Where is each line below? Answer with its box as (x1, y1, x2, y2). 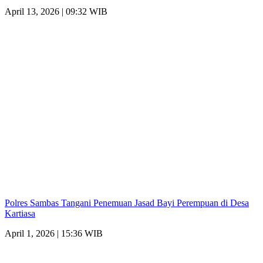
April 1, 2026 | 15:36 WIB (5, 228, 103, 238)
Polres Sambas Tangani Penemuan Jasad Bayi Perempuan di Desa (5, 197, 249, 208)
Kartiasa (5, 208, 35, 218)
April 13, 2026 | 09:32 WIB (5, 6, 107, 16)
